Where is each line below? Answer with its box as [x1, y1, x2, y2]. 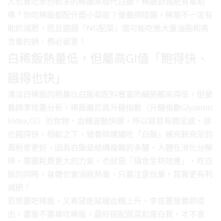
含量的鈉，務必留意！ [7, 36, 86, 47]
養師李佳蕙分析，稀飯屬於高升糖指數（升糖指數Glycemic [7, 102, 213, 113]
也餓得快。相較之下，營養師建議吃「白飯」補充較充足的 [7, 128, 213, 140]
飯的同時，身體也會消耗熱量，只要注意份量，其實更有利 [7, 168, 213, 180]
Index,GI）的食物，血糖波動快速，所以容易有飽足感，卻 [7, 115, 211, 126]
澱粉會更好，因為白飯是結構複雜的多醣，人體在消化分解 [7, 142, 213, 153]
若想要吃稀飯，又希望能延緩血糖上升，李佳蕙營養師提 [7, 195, 205, 206]
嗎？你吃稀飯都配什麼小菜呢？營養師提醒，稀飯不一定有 [7, 9, 213, 20]
